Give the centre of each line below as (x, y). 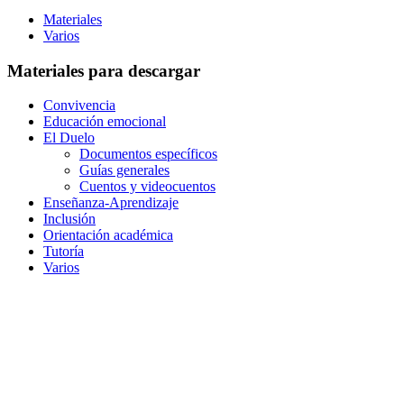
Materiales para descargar (104, 70)
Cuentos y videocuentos (147, 187)
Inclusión (69, 219)
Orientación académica (108, 235)
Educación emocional (105, 122)
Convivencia (79, 106)
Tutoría (64, 252)
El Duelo (69, 138)
